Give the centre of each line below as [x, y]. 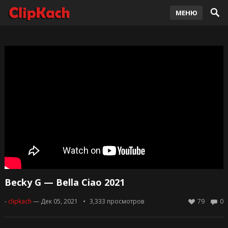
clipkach [20, 202]
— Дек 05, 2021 [55, 202]
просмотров [124, 202]
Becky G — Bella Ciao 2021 [64, 182]
